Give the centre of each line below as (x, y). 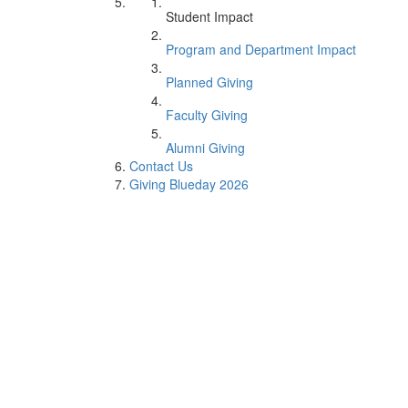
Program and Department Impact (261, 49)
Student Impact (209, 16)
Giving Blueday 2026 (189, 184)
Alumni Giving (205, 148)
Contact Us (161, 166)
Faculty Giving (207, 115)
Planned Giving (209, 82)
